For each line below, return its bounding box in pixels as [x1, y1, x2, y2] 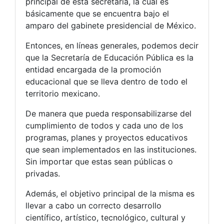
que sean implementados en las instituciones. [25, 144, 196, 155]
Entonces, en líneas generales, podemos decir [25, 40, 198, 51]
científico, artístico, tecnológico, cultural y [25, 212, 185, 223]
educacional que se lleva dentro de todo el [25, 76, 187, 87]
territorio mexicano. [25, 88, 100, 99]
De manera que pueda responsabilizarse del [25, 108, 191, 119]
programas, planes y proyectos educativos [25, 132, 187, 143]
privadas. [25, 168, 60, 179]
